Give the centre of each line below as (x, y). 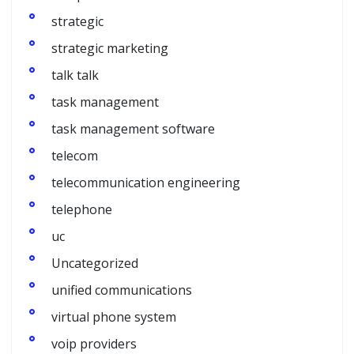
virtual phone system (114, 316)
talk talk (75, 75)
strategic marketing (110, 48)
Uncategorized (95, 263)
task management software (133, 128)
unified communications (122, 290)
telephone (82, 209)
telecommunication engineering (146, 182)
